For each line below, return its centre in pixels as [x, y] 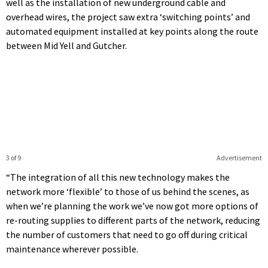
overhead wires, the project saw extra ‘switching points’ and [128, 17]
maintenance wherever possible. [72, 249]
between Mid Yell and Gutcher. [66, 46]
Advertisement [239, 158]
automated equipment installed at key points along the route [132, 31]
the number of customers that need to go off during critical [127, 235]
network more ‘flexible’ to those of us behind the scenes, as [128, 192]
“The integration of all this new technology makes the [118, 177]
